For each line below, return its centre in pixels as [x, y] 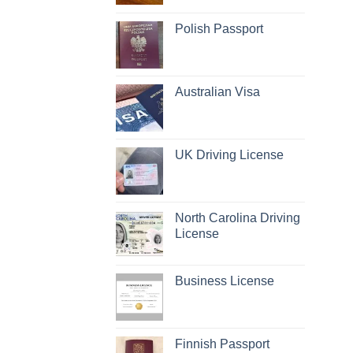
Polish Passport [219, 29]
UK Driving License [229, 155]
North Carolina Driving [238, 218]
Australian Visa [217, 92]
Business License [225, 281]
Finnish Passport [222, 344]
